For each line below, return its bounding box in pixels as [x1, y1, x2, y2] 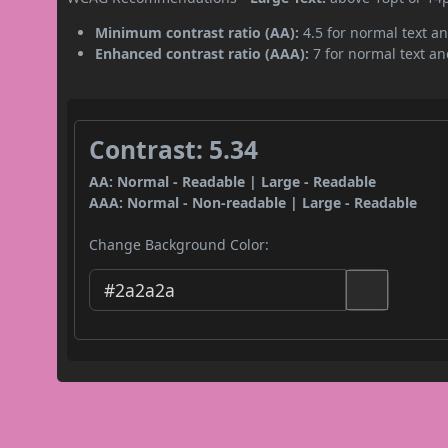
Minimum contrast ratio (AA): [95, 22, 300, 42]
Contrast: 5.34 [89, 132, 259, 166]
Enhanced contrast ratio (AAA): [95, 43, 310, 63]
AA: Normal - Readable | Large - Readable [89, 171, 377, 191]
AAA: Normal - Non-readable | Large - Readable [89, 192, 418, 212]
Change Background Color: [89, 234, 270, 254]
